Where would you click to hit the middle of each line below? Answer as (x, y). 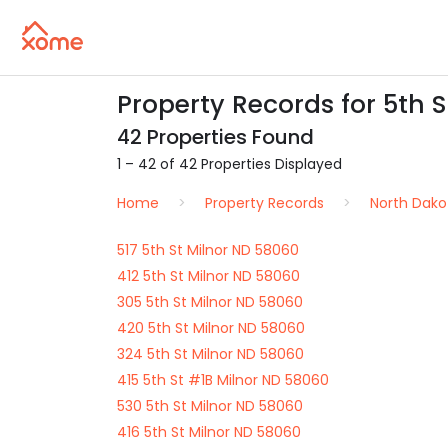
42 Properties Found (215, 137)
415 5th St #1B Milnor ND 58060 (223, 380)
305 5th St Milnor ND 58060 (210, 302)
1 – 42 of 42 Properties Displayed (229, 164)
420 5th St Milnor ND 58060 (211, 328)
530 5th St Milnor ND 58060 (210, 406)
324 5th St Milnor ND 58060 (210, 354)
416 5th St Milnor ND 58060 (209, 432)
